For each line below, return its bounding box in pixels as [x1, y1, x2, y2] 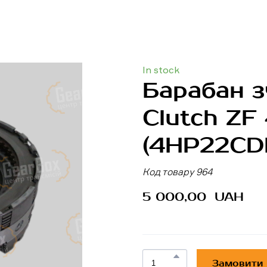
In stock [142, 63, 179, 76]
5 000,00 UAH [142, 189, 244, 204]
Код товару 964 [142, 165, 213, 178]
